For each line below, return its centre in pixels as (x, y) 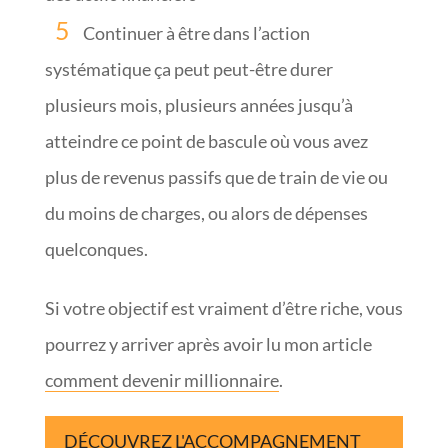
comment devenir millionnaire (161, 379)
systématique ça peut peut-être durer (188, 68)
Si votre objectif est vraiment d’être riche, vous (223, 307)
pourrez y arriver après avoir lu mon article (208, 343)
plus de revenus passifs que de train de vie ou (216, 176)
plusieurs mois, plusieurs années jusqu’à (198, 104)
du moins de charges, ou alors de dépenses (206, 212)
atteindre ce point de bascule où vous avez (206, 140)
